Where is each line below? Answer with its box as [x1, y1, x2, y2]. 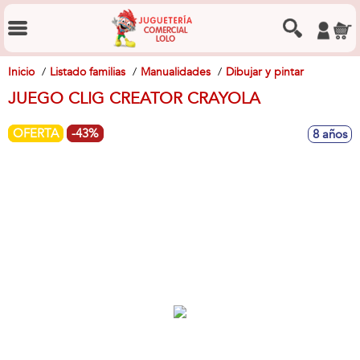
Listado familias [50, 64, 125, 80]
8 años [313, 126, 347, 142]
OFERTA [13, 125, 59, 141]
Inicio [8, 64, 35, 80]
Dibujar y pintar [226, 64, 304, 80]
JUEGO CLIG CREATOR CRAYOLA [8, 88, 260, 109]
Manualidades [141, 64, 211, 80]
